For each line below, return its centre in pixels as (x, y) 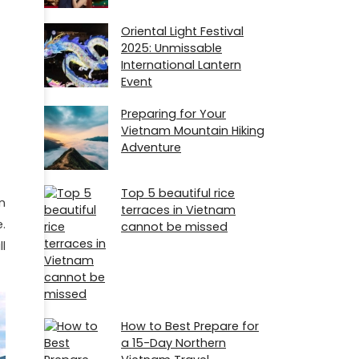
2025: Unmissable (171, 48)
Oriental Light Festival (182, 31)
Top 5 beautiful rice (178, 194)
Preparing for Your (173, 113)
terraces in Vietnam (178, 210)
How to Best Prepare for (190, 327)
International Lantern (181, 65)
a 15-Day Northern (173, 343)
